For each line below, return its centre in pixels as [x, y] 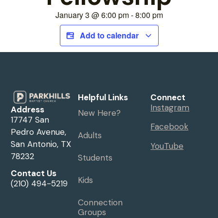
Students [95, 157]
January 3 [72, 15]
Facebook [170, 127]
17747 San [30, 120]
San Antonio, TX [41, 144]
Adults [90, 135]
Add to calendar [110, 35]
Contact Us [34, 173]
